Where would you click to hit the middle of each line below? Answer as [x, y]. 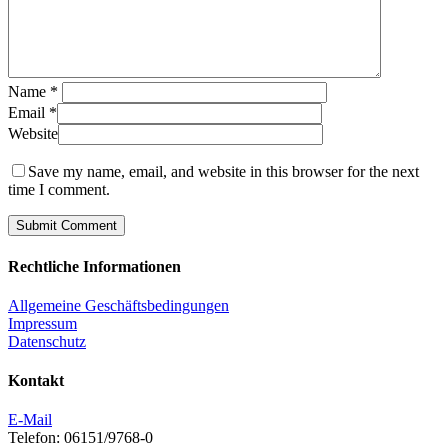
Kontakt [36, 381]
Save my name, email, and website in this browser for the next [223, 172]
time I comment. [59, 190]
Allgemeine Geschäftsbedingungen [118, 305]
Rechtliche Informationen [94, 266]
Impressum [42, 323]
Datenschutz [47, 341]
